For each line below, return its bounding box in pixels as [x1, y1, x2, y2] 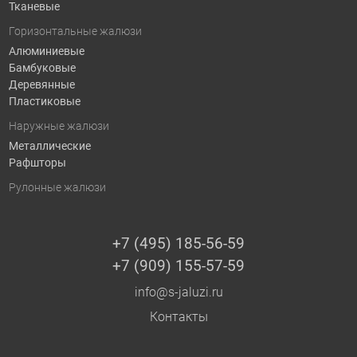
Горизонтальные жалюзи [8, 25, 142, 38]
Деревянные [8, 77, 75, 91]
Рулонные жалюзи [8, 181, 106, 194]
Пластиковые [8, 94, 80, 108]
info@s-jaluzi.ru [134, 284, 223, 300]
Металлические [8, 139, 91, 152]
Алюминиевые [8, 44, 84, 57]
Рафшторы [8, 155, 66, 169]
